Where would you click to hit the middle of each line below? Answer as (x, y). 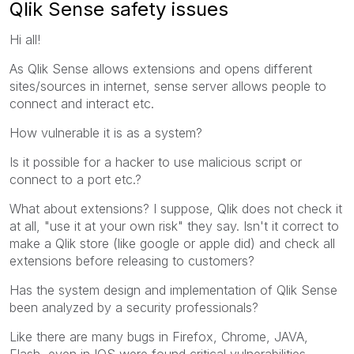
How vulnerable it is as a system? (106, 132)
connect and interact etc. (82, 103)
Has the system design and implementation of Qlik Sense (173, 290)
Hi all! (25, 39)
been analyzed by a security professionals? (134, 307)
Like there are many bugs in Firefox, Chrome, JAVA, (159, 336)
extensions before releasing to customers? (132, 260)
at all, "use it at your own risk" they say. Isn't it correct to (174, 226)
